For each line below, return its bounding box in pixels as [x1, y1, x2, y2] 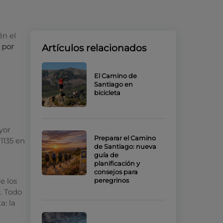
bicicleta [94, 89, 120, 97]
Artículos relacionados [41, 42, 146, 54]
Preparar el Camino [94, 134, 156, 142]
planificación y [94, 160, 140, 167]
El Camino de [94, 72, 137, 80]
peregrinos [94, 177, 129, 184]
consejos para [94, 168, 138, 176]
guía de [94, 151, 118, 159]
